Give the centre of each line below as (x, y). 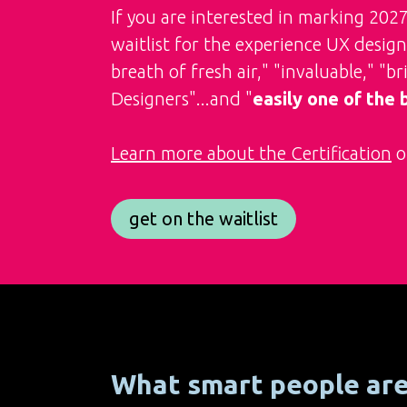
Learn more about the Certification (251, 153)
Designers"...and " (182, 99)
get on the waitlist (203, 218)
